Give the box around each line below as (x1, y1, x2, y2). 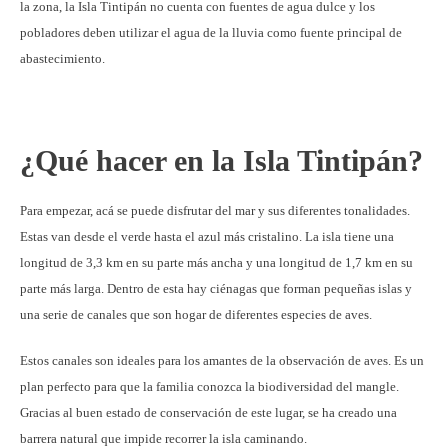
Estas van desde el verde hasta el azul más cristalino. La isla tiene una (20, 228, 394, 244)
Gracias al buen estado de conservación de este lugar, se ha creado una (20, 404, 397, 420)
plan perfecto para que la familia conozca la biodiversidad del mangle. (20, 378, 399, 394)
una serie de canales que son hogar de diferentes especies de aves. (20, 306, 372, 322)
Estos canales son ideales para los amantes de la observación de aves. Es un (20, 352, 424, 368)
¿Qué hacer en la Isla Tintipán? (20, 143, 423, 177)
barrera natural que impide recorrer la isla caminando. (20, 430, 307, 446)
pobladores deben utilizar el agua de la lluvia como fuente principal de (20, 24, 402, 40)
